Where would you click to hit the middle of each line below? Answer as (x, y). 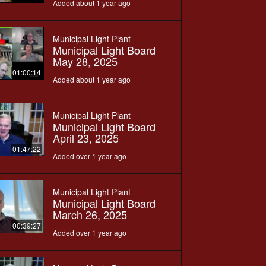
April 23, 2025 (85, 137)
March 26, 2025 (90, 214)
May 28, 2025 (85, 61)
